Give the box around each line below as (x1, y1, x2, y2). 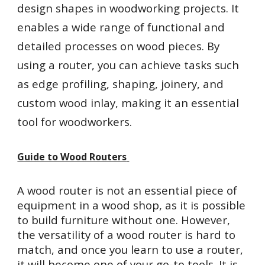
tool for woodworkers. (17, 114, 135, 129)
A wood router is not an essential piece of (17, 183, 238, 198)
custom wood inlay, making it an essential (17, 95, 240, 110)
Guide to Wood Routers (17, 150, 127, 163)
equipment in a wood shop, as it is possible (17, 198, 246, 212)
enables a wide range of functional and (17, 20, 225, 34)
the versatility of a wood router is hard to (17, 227, 236, 242)
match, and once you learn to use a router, (17, 242, 244, 257)
